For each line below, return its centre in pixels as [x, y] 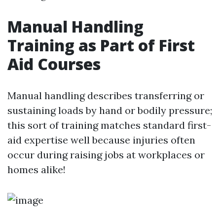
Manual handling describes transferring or [106, 95]
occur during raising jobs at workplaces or [106, 155]
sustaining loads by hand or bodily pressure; [110, 110]
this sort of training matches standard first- [109, 125]
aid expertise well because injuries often [101, 140]
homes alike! [37, 169]
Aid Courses [54, 64]
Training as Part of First [101, 45]
